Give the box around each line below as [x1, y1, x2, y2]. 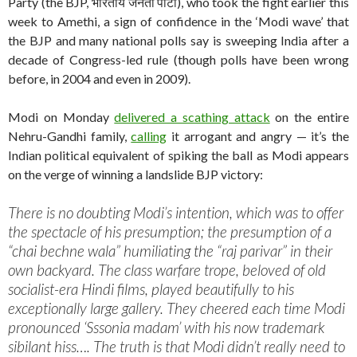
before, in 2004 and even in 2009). [8, 71, 190, 87]
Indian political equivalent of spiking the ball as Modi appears [8, 147, 349, 163]
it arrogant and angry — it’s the [167, 128, 350, 144]
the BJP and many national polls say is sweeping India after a [8, 33, 349, 49]
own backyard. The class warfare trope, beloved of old [8, 261, 326, 280]
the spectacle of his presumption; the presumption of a [8, 222, 331, 241]
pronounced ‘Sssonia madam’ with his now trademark [8, 318, 324, 337]
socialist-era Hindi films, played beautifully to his [8, 280, 294, 299]
